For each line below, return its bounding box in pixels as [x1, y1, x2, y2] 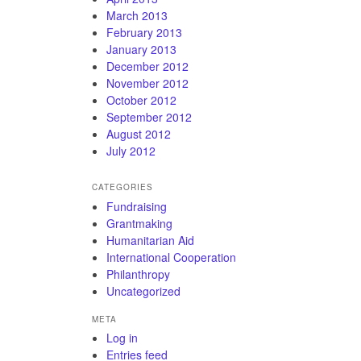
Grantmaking [106, 214, 172, 231]
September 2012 [106, 109, 192, 126]
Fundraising [106, 197, 167, 214]
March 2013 [106, 7, 168, 24]
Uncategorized [106, 282, 180, 299]
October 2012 [106, 92, 176, 109]
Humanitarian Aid [106, 231, 194, 248]
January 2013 [106, 41, 176, 58]
